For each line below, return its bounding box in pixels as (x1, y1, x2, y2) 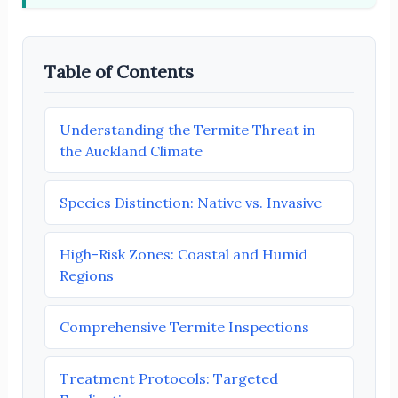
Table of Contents (44, 60, 194, 83)
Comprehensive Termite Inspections (59, 317, 309, 336)
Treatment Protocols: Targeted (59, 369, 278, 387)
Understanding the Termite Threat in (59, 120, 315, 139)
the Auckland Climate (59, 141, 203, 160)
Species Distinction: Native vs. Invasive (59, 193, 322, 211)
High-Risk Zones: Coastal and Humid (59, 244, 307, 263)
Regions (59, 266, 114, 284)
